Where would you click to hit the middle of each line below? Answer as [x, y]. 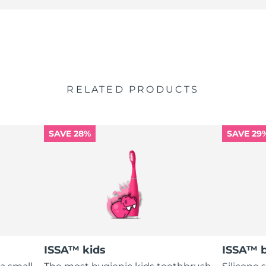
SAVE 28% [70, 134]
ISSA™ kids [75, 250]
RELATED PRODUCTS [133, 90]
